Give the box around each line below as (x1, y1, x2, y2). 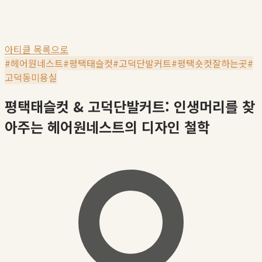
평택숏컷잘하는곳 (177, 56, 247, 70)
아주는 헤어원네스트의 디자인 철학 (5, 116, 210, 137)
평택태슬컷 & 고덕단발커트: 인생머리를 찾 (5, 95, 255, 116)
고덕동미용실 (5, 70, 57, 84)
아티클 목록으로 (5, 42, 68, 56)
